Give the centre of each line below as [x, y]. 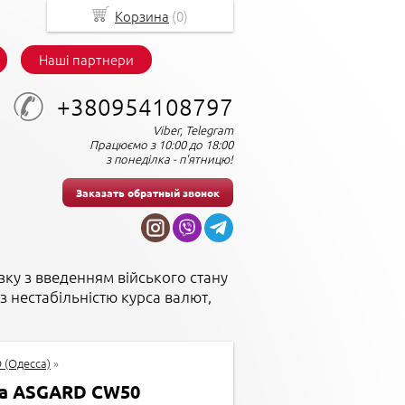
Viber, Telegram [193, 130]
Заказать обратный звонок [148, 193]
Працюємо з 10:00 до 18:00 [161, 144]
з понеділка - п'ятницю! [170, 159]
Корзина [142, 16]
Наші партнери [86, 59]
